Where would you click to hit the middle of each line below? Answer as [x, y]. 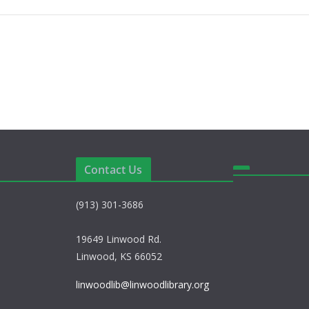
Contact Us [113, 170]
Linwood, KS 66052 [119, 256]
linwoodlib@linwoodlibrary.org [142, 285]
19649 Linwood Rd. [119, 239]
